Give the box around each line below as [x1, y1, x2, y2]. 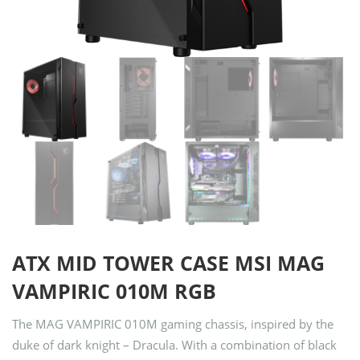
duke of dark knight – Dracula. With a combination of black [12, 337, 337, 354]
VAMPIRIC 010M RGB [12, 277, 216, 305]
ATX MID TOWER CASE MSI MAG [12, 249, 325, 277]
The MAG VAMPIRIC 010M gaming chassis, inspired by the [12, 316, 333, 333]
